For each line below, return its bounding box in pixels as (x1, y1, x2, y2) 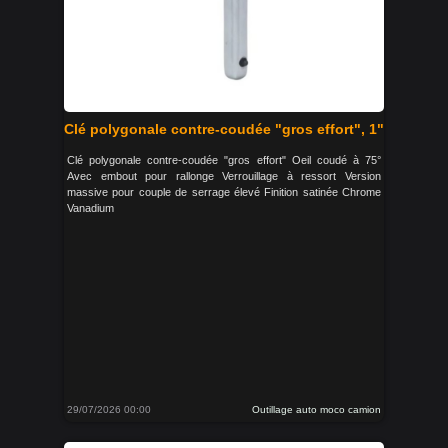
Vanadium (67, 202, 114, 214)
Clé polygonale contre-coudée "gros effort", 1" (64, 121, 384, 137)
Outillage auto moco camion (252, 404, 381, 415)
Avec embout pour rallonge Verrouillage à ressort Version (67, 170, 381, 182)
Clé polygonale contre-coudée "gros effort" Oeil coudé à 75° (67, 154, 381, 166)
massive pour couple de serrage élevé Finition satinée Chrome (67, 186, 381, 198)
